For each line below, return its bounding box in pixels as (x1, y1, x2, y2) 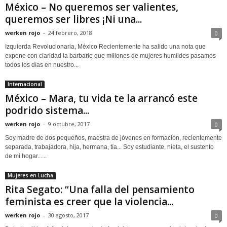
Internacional (8, 81, 42, 88)
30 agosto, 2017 (48, 211, 89, 219)
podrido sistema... (5, 104, 89, 118)
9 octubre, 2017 (48, 120, 90, 128)
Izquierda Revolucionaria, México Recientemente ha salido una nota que (5, 43, 206, 51)
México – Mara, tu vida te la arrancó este (5, 92, 198, 105)
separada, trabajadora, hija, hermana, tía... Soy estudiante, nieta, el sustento (5, 143, 214, 151)
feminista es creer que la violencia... (5, 195, 173, 209)
